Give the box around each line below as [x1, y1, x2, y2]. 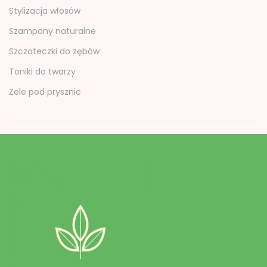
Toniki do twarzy [9, 65, 76, 77]
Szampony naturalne [9, 24, 96, 37]
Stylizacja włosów [9, 4, 80, 17]
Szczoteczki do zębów [9, 45, 100, 57]
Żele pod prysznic [9, 85, 81, 98]
